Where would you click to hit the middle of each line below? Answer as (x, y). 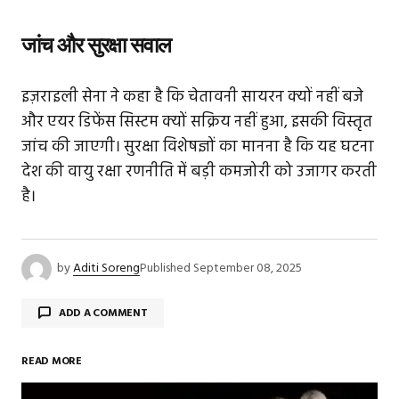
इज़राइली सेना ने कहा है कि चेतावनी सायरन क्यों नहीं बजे (192, 98)
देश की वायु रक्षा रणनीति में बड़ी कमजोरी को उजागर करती (199, 173)
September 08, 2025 (248, 269)
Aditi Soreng (106, 269)
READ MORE (52, 362)
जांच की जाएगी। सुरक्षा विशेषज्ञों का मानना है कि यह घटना (198, 148)
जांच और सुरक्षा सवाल (97, 45)
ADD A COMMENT (103, 313)
